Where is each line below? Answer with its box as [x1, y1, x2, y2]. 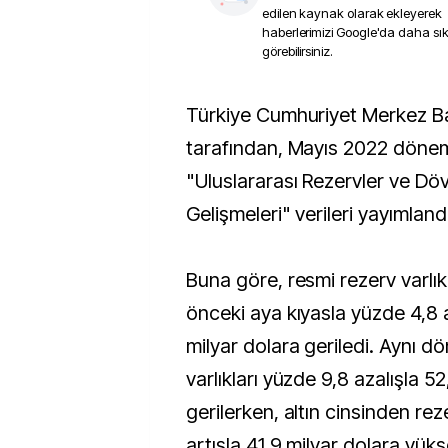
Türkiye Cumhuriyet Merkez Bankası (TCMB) [186, 103, 198, 127]
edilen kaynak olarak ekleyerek [262, 5, 442, 21]
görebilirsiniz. [262, 43, 333, 59]
